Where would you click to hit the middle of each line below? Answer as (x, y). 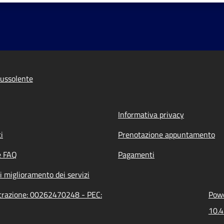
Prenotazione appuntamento (166, 134)
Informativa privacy (151, 114)
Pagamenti (136, 154)
